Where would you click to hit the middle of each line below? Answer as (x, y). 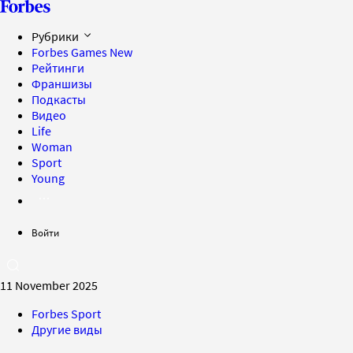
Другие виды (67, 329)
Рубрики (56, 36)
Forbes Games (71, 52)
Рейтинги (58, 68)
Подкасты (59, 99)
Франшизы (62, 84)
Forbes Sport (66, 314)
